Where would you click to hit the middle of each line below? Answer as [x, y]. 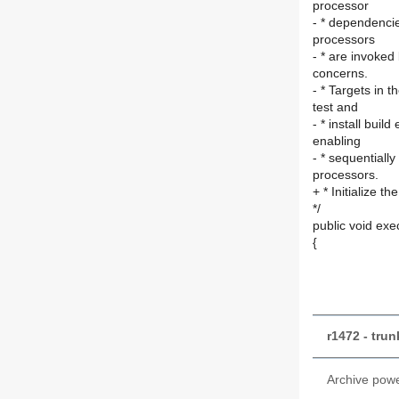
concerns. [340, 74]
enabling [337, 142]
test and [335, 108]
